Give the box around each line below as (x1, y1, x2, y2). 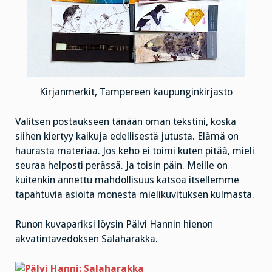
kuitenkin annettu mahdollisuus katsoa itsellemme (15, 174, 239, 186)
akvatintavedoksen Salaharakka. (15, 233, 158, 245)
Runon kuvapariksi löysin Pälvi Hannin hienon (15, 218, 213, 230)
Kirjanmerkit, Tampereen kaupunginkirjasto (39, 86, 233, 98)
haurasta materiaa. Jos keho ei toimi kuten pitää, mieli (15, 145, 254, 157)
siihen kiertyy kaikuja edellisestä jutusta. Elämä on (15, 131, 239, 143)
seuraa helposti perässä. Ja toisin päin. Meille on (15, 160, 228, 172)
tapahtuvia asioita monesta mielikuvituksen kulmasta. (15, 189, 254, 201)
